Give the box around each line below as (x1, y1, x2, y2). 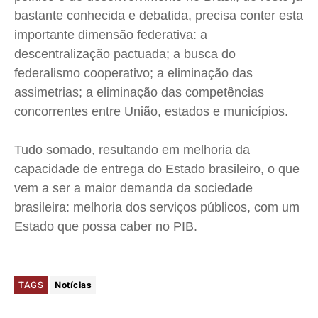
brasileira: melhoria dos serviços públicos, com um (14, 200, 300, 215)
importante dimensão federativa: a (14, 28, 207, 43)
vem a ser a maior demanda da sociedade (14, 181, 253, 196)
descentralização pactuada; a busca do (14, 47, 236, 62)
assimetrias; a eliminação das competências (14, 85, 264, 100)
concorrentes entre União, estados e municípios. (14, 104, 288, 119)
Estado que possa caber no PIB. (14, 219, 197, 234)
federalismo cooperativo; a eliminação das (14, 66, 253, 81)
